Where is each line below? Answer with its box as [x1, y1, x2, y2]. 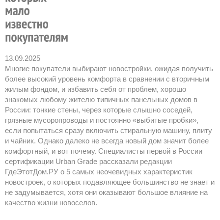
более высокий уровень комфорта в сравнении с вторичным [5, 75, 209, 83]
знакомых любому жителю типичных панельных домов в [5, 95, 197, 104]
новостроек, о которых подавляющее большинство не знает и [5, 178, 215, 187]
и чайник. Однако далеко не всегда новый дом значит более [5, 137, 209, 145]
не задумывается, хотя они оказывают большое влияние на [5, 188, 208, 197]
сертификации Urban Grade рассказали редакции [5, 157, 172, 166]
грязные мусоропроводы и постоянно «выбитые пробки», [5, 116, 198, 125]
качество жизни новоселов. [5, 198, 97, 207]
